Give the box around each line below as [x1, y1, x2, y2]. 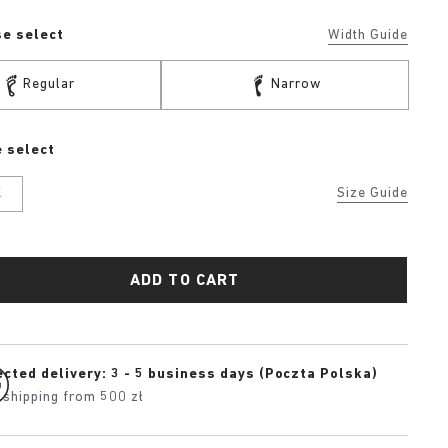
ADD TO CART [130, 273, 240, 289]
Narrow [271, 77, 322, 92]
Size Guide [337, 186, 408, 201]
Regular [23, 77, 75, 92]
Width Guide [328, 28, 408, 43]
